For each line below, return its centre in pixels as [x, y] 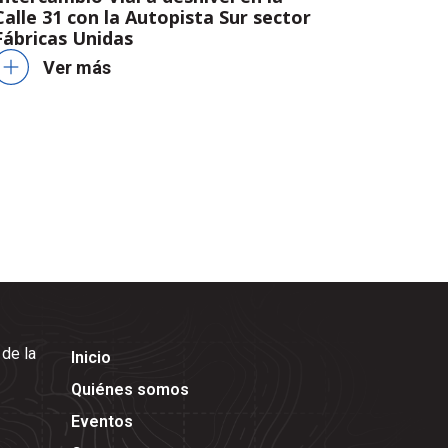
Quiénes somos [130, 390]
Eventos [102, 422]
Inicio [91, 358]
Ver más [76, 67]
